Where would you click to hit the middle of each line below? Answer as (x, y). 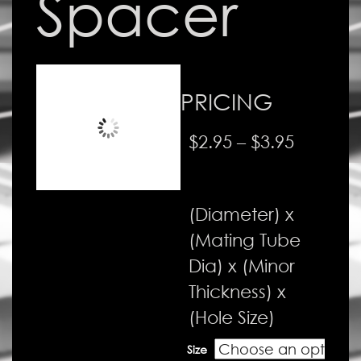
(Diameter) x (241, 214)
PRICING (226, 101)
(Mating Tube (245, 240)
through (326, 218)
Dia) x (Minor (242, 266)
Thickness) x (237, 292)
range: (322, 167)
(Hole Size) (232, 317)
